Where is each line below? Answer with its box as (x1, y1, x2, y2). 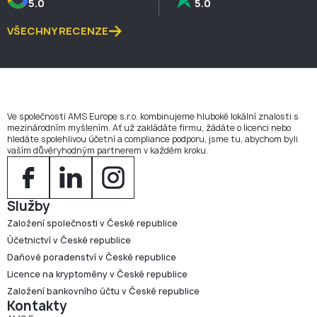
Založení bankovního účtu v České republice (7, 284, 200, 297)
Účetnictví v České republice (7, 234, 131, 246)
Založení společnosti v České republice (7, 217, 178, 229)
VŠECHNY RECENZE (7, 23, 108, 38)
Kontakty (7, 296, 67, 315)
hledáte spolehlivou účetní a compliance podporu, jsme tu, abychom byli (7, 132, 298, 145)
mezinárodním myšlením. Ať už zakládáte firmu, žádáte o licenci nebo (7, 121, 291, 134)
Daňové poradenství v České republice (7, 250, 176, 263)
